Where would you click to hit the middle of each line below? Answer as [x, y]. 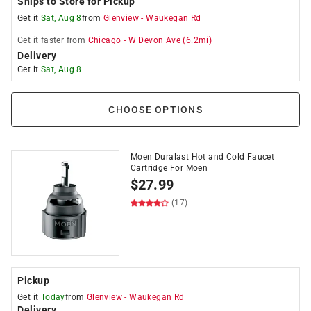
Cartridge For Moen [169, 168]
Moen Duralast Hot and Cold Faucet [203, 157]
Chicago [104, 40]
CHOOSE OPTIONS [155, 110]
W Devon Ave [154, 40]
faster [52, 40]
